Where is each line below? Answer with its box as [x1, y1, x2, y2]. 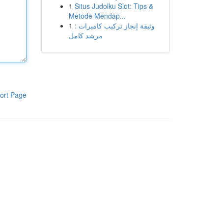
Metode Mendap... [68, 11, 126, 21]
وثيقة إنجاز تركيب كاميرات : [74, 21, 155, 30]
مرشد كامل [68, 30, 103, 40]
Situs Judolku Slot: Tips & [74, 1, 153, 11]
